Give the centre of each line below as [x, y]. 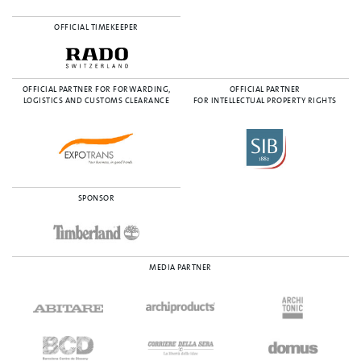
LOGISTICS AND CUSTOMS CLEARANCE [96, 100]
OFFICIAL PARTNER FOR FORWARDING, [96, 89]
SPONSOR [96, 198]
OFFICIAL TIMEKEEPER [96, 27]
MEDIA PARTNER [180, 267]
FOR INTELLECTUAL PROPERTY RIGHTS [265, 100]
